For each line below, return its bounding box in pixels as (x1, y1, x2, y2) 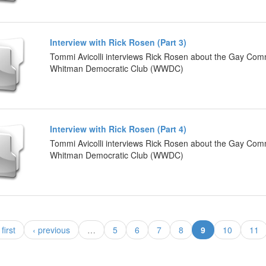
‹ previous (33, 223, 70, 236)
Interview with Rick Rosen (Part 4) (50, 122, 186, 135)
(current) (205, 223, 240, 235)
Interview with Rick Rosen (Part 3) (50, 36, 186, 48)
